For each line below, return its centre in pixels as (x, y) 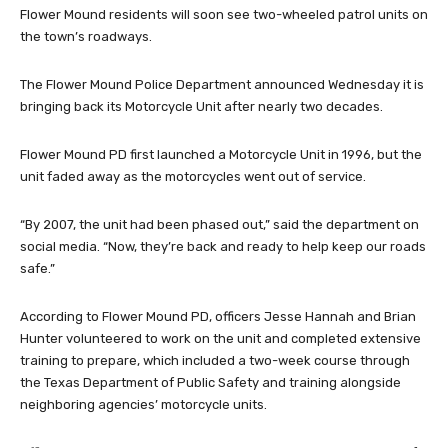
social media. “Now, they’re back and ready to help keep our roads (223, 246)
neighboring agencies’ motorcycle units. (143, 404)
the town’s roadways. (86, 36)
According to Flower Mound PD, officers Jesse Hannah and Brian (218, 316)
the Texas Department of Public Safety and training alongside (210, 382)
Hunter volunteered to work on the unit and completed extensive (220, 338)
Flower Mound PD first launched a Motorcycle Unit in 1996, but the (221, 154)
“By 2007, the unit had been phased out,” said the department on (219, 224)
